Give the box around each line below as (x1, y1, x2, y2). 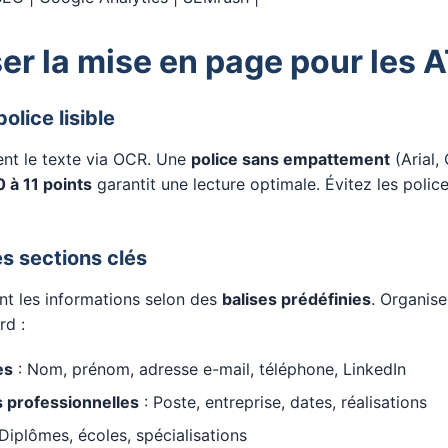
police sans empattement (191, 149, 390, 169)
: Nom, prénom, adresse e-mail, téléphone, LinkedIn (13, 359, 406, 379)
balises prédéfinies (222, 289, 371, 309)
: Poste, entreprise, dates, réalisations (139, 392, 427, 412)
